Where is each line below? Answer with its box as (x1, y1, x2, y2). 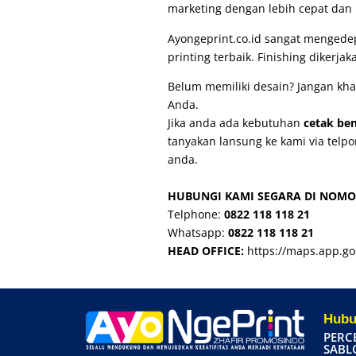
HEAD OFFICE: (168, 243, 245, 259)
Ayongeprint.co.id (168, 30, 262, 46)
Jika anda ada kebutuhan (168, 115, 304, 131)
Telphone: (168, 207, 225, 222)
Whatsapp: (168, 225, 229, 241)
